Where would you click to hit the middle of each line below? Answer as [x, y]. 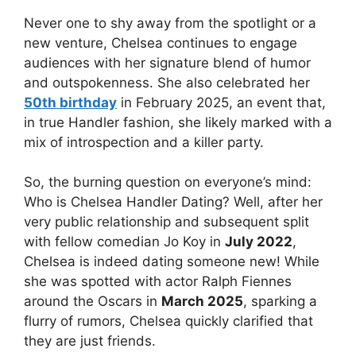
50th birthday [70, 102]
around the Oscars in [93, 302]
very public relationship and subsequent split [166, 222]
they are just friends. [90, 341]
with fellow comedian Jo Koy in [124, 242]
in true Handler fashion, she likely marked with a [178, 122]
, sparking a [280, 302]
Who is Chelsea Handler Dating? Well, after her [173, 202]
